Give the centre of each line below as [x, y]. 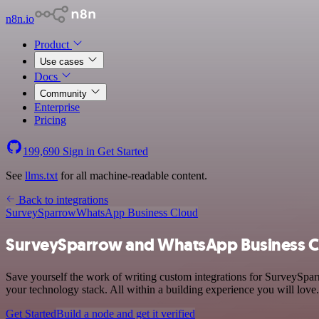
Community [65, 94]
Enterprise [57, 107]
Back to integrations [62, 200]
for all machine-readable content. [132, 176]
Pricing [50, 120]
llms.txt [41, 176]
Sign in [79, 151]
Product [53, 45]
